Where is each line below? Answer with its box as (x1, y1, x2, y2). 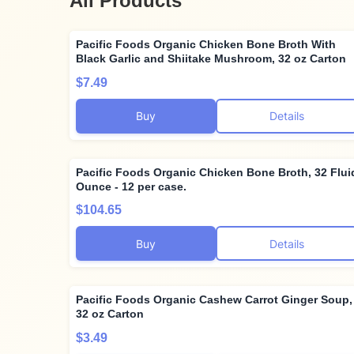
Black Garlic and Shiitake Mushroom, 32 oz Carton (76, 52, 346, 66)
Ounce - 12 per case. (76, 179, 186, 193)
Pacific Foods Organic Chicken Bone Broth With (76, 38, 336, 51)
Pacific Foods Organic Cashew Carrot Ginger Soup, (76, 293, 352, 307)
